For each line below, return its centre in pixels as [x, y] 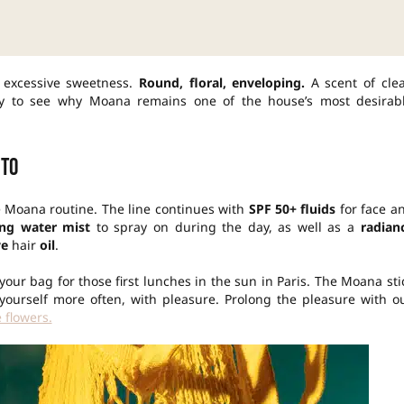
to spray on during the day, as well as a [225, 226]
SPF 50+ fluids [292, 208]
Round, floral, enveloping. [222, 82]
